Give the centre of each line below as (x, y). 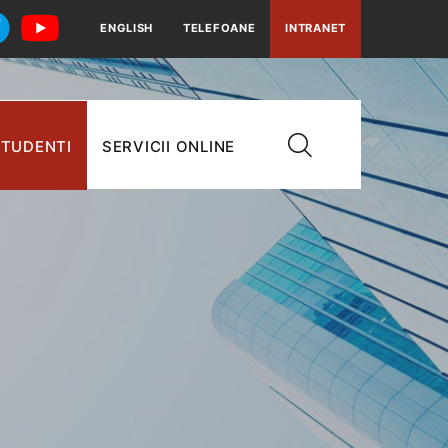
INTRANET (315, 28)
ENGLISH (127, 28)
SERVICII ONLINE (168, 146)
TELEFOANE (219, 28)
